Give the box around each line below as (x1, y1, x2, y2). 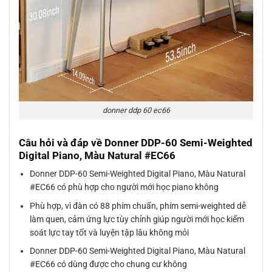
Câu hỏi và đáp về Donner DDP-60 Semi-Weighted (19, 136, 253, 149)
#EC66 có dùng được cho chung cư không (30, 259, 188, 270)
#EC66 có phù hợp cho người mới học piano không (30, 182, 219, 192)
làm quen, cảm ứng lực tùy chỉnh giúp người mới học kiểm (30, 214, 245, 224)
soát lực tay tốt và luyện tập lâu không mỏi (30, 227, 189, 237)
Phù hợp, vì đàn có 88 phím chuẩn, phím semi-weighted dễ (30, 200, 246, 211)
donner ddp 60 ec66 (102, 105, 170, 115)
